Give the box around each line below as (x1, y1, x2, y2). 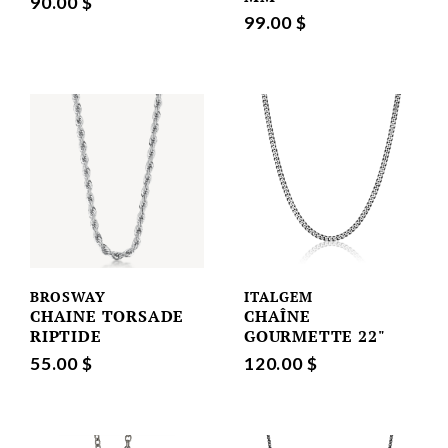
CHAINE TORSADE (30, 305, 185, 328)
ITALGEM (244, 287, 313, 307)
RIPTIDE (30, 325, 102, 348)
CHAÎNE (244, 305, 311, 328)
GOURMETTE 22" (244, 325, 386, 348)
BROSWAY (30, 287, 106, 307)
